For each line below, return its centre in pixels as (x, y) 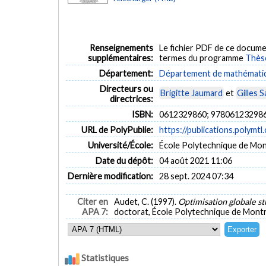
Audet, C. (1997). (146, 202)
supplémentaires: (121, 58)
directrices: (132, 99)
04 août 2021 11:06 (195, 160)
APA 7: (95, 212)
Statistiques (104, 258)
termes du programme (202, 58)
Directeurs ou (127, 88)
